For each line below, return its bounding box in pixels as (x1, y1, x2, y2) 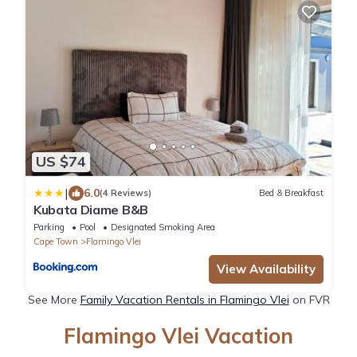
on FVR (288, 292, 330, 307)
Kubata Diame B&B (33, 201, 148, 218)
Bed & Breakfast (259, 187, 324, 199)
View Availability (217, 261, 316, 277)
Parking (33, 221, 65, 233)
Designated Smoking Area (111, 221, 215, 233)
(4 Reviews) (100, 187, 151, 199)
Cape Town (33, 235, 78, 247)
